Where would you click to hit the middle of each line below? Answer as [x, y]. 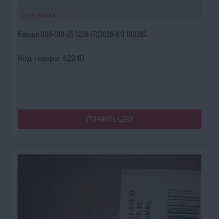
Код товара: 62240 [51, 57]
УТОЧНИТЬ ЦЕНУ [109, 119]
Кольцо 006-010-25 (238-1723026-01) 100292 [82, 34]
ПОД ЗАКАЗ [38, 15]
